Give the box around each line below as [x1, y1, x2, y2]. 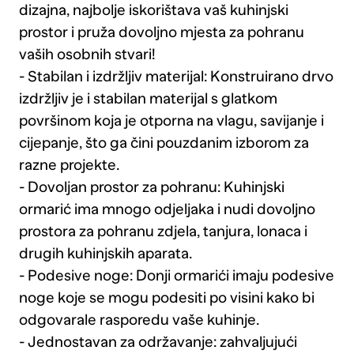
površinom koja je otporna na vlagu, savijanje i [18, 112, 324, 130]
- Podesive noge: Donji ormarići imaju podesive [18, 267, 334, 284]
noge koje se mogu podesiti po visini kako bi [18, 289, 314, 307]
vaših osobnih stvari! [18, 46, 156, 63]
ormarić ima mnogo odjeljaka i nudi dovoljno [18, 201, 315, 218]
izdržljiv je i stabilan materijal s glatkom [18, 90, 277, 107]
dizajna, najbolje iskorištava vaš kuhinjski [18, 2, 288, 19]
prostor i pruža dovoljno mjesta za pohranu [18, 24, 304, 41]
